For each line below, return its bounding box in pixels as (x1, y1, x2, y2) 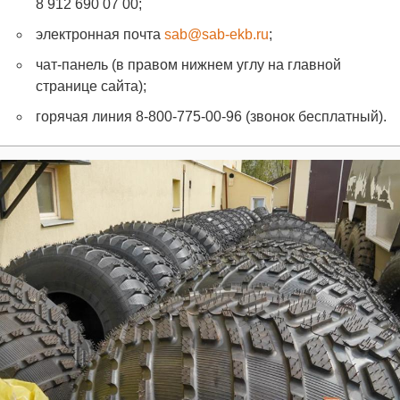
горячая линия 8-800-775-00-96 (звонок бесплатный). (36, 109, 387, 125)
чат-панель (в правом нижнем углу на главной (36, 57, 341, 73)
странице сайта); (36, 79, 146, 95)
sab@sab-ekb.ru (164, 27, 269, 43)
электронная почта (36, 27, 164, 43)
